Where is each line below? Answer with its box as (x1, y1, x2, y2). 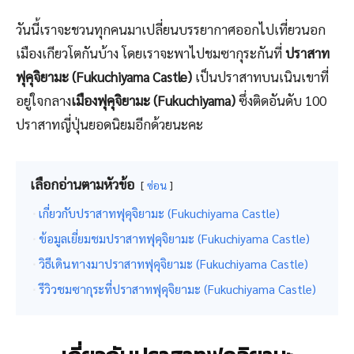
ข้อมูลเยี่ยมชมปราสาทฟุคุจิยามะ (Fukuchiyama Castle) (39, 231, 310, 247)
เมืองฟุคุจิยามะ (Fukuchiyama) (71, 92, 235, 110)
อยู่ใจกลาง (16, 92, 71, 110)
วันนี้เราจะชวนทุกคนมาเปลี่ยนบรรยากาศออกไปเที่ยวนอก (16, 21, 326, 39)
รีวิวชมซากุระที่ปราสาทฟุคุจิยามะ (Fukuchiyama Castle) (39, 281, 316, 298)
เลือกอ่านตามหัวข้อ (30, 175, 134, 194)
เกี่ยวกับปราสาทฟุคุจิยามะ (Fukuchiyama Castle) (39, 205, 280, 222)
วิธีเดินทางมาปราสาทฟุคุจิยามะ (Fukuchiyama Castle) (39, 256, 308, 273)
